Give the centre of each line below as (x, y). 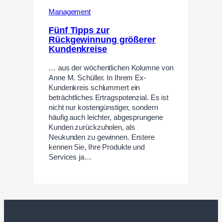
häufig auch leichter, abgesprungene (106, 117)
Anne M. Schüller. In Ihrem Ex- (97, 78)
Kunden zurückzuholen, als (92, 127)
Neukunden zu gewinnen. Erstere (102, 137)
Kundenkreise (78, 49)
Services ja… (70, 157)
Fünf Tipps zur (79, 30)
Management (70, 12)
